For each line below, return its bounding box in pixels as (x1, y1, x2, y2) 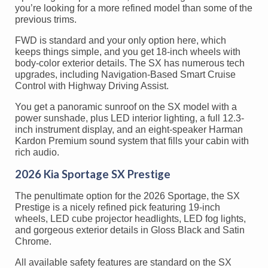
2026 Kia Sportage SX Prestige (15, 167, 170, 181)
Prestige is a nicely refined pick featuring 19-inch (15, 202, 220, 212)
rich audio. (15, 147, 59, 157)
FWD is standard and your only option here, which (15, 35, 226, 45)
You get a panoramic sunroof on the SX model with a (15, 101, 237, 112)
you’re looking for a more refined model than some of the (15, 2, 252, 13)
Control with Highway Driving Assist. (15, 80, 169, 91)
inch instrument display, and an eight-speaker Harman (15, 124, 243, 135)
